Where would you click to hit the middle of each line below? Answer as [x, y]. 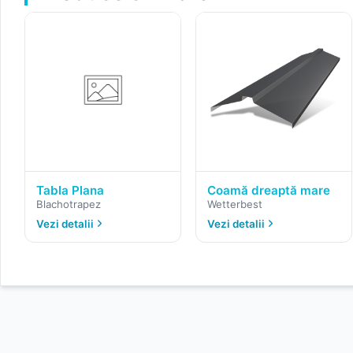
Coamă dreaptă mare [268, 190]
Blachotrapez [69, 204]
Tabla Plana [71, 190]
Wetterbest [234, 204]
